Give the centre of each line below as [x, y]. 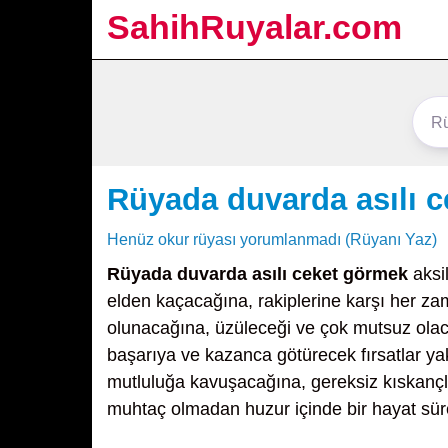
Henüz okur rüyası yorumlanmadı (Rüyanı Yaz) [272, 239]
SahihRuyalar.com [254, 27]
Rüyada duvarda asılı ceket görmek [257, 274]
